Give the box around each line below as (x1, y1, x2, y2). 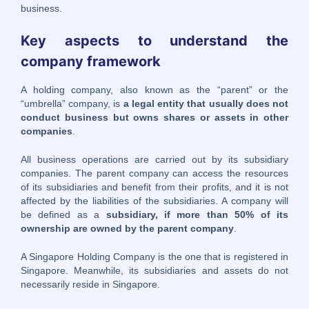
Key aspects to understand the (21, 32, 288, 49)
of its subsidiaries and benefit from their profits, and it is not (21, 181, 288, 192)
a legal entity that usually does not (123, 97, 289, 109)
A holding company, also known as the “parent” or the (21, 83, 288, 95)
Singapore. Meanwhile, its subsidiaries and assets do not (21, 265, 288, 277)
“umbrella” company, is (21, 97, 123, 109)
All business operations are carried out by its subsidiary (21, 153, 288, 165)
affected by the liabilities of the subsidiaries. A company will (21, 195, 288, 206)
